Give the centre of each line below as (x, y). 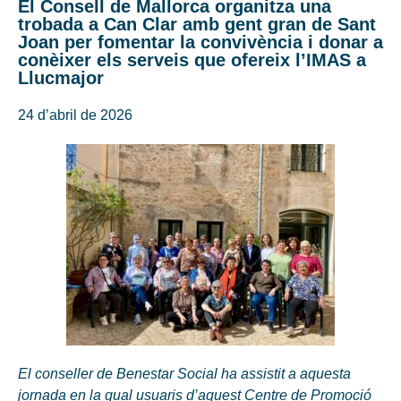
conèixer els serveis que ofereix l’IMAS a (192, 60)
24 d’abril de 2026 (75, 115)
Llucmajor (61, 77)
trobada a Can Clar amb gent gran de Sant (197, 24)
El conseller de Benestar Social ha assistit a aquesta (184, 373)
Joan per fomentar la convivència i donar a (200, 42)
